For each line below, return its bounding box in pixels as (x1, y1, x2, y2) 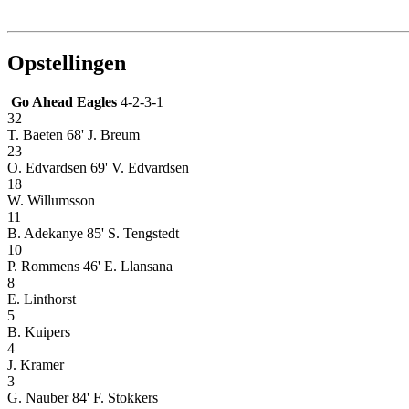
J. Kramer (7, 356, 64, 372)
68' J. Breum (67, 126, 140, 142)
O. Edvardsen (7, 159, 87, 175)
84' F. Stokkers (72, 389, 158, 405)
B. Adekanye (7, 225, 83, 241)
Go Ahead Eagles (11, 93, 117, 110)
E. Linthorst (7, 290, 76, 307)
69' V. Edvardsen (90, 159, 189, 175)
